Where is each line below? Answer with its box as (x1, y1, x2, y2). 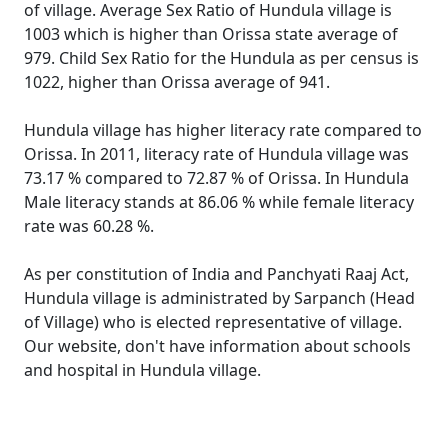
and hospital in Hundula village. (24, 359, 261, 381)
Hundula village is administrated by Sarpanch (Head (24, 287, 415, 309)
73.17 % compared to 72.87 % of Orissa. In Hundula (24, 167, 409, 189)
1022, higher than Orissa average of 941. (24, 71, 330, 93)
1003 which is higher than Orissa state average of (24, 23, 398, 45)
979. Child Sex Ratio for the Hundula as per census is (24, 47, 419, 69)
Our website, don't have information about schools (24, 335, 411, 357)
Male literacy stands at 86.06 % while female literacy (24, 191, 414, 213)
